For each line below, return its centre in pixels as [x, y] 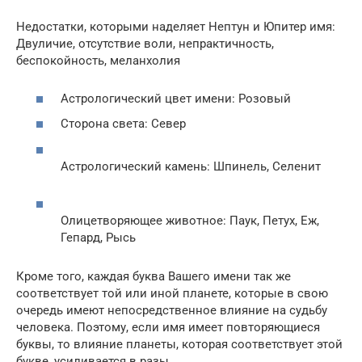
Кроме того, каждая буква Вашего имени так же [154, 276]
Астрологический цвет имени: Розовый [176, 98]
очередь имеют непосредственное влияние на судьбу [172, 310]
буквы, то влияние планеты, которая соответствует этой [179, 344]
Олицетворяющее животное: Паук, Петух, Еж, [190, 220]
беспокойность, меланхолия [98, 61]
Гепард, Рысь [98, 237]
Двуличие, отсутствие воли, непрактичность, [145, 44]
